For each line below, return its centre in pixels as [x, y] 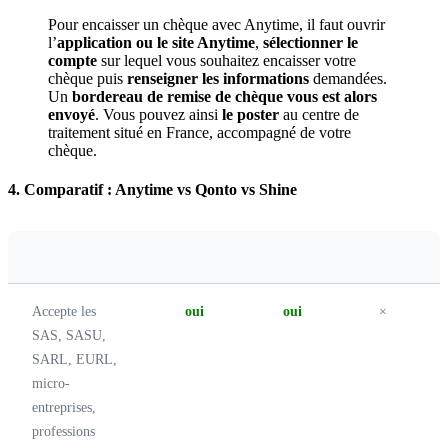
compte [72, 60]
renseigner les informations [218, 78]
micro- [51, 383]
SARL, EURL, [74, 359]
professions [63, 431]
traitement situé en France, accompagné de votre [199, 132]
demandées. [348, 78]
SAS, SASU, [69, 335]
